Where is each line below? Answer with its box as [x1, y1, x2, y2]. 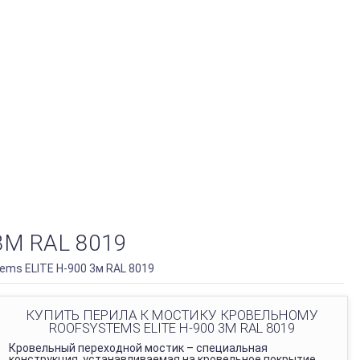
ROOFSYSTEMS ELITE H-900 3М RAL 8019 [49, 320, 295, 336]
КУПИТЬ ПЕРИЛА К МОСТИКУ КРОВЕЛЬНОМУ [26, 307, 318, 323]
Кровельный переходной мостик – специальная [9, 342, 268, 354]
